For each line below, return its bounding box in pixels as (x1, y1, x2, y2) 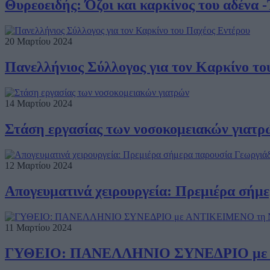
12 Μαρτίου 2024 (5, 160, 72, 171)
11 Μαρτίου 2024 (5, 222, 72, 233)
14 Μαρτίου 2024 (5, 98, 72, 109)
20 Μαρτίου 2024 (5, 36, 72, 47)
